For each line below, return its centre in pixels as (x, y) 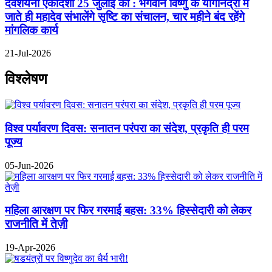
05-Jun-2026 (29, 165)
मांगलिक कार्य (32, 30)
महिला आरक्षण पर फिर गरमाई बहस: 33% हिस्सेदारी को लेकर (128, 211)
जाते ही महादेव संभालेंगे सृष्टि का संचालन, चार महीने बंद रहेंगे (125, 16)
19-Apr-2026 (30, 247)
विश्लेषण (26, 79)
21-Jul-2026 (28, 53)
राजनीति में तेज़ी (36, 224)
